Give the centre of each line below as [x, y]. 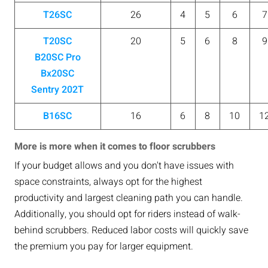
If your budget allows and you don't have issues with [124, 165]
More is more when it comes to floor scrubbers [115, 146]
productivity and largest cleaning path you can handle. [128, 198]
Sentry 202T [58, 89]
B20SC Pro [57, 57]
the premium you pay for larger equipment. [103, 246]
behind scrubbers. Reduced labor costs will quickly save [131, 230]
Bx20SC [58, 73]
